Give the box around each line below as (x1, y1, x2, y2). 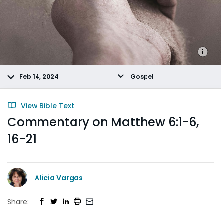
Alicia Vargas (35, 172, 83, 183)
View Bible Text (19, 101, 74, 110)
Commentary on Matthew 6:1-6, (7, 114, 199, 130)
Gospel (129, 73, 154, 81)
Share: (7, 196, 29, 207)
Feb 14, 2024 (19, 73, 59, 81)
